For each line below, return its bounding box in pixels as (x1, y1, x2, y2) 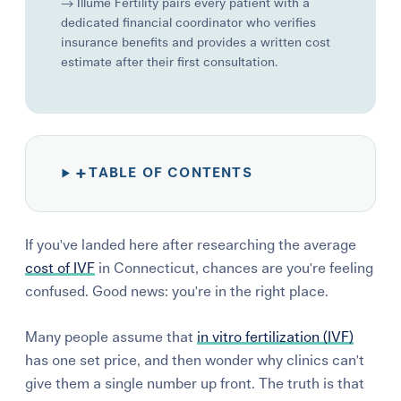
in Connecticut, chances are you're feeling (95, 260, 374, 276)
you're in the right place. (172, 284, 329, 299)
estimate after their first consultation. (61, 55, 278, 69)
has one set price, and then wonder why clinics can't (25, 353, 365, 368)
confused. (25, 284, 93, 299)
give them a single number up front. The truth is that (25, 376, 365, 391)
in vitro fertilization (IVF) (197, 329, 354, 345)
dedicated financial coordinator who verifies (61, 16, 317, 30)
